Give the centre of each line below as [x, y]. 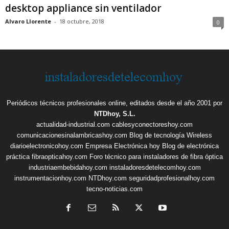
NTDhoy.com [108, 178]
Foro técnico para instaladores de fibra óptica [156, 157]
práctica [18, 157]
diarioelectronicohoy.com [47, 146]
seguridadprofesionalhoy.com [172, 178]
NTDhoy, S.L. [114, 114]
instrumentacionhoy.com [50, 178]
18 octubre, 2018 [82, 21]
